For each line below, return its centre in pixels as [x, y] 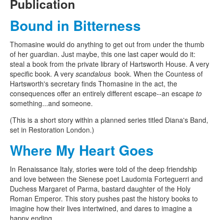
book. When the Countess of [158, 73]
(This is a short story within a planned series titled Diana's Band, [109, 120]
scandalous [93, 73]
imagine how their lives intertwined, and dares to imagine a [101, 208]
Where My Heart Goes [82, 150]
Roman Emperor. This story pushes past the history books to [104, 198]
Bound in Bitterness [75, 25]
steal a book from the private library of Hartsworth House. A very [110, 64]
